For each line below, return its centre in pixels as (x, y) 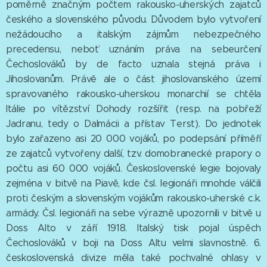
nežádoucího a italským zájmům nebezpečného (133, 35)
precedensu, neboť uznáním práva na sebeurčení (133, 49)
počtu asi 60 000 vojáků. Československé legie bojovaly (133, 169)
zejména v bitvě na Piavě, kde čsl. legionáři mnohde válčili (133, 184)
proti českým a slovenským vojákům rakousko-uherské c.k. (133, 198)
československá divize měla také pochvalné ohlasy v (133, 258)
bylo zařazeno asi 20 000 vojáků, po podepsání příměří (133, 139)
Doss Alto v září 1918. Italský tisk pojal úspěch (133, 228)
